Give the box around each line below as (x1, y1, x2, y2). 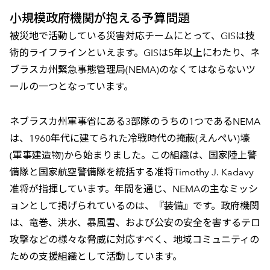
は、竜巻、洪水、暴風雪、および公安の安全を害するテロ (9, 217, 260, 229)
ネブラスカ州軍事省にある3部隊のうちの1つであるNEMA (9, 116, 260, 128)
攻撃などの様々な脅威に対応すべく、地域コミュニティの (9, 234, 259, 246)
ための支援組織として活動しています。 (9, 251, 182, 263)
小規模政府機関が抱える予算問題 (9, 11, 190, 26)
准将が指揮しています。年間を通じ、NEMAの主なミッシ (9, 183, 258, 195)
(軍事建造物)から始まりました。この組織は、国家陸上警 (9, 149, 257, 162)
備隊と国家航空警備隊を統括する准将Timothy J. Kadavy (9, 166, 254, 178)
